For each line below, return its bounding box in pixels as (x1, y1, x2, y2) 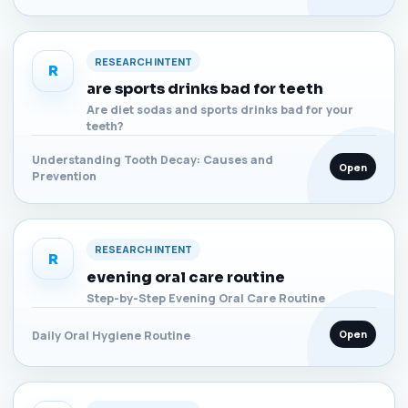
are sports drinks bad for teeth (87, 79, 323, 98)
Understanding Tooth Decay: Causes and (32, 152, 273, 168)
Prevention (32, 168, 97, 184)
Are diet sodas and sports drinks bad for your (87, 102, 353, 117)
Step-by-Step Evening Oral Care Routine (87, 290, 325, 306)
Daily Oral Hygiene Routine (32, 327, 190, 343)
